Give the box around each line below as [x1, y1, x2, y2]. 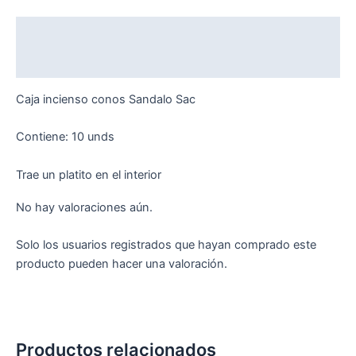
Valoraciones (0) [16, 56, 110, 71]
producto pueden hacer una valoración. [16, 257, 227, 272]
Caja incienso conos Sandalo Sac [16, 91, 195, 106]
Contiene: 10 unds [16, 130, 114, 145]
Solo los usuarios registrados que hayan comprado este [16, 238, 316, 253]
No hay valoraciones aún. [16, 200, 153, 215]
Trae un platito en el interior [16, 167, 161, 182]
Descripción [16, 25, 85, 40]
